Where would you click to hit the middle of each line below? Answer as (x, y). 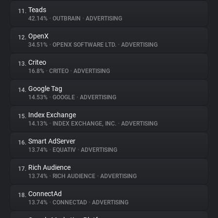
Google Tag (45, 89)
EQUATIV (64, 150)
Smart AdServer (52, 141)
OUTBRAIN (67, 18)
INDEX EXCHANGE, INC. (84, 124)
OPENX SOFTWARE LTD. (84, 45)
